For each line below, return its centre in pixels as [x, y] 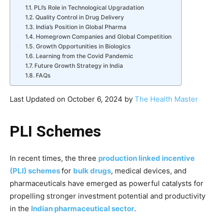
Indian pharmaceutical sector [83, 209]
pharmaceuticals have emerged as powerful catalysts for [107, 183]
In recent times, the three [54, 158]
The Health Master [166, 99]
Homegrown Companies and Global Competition [103, 37]
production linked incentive [147, 158]
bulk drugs [92, 171]
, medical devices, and [149, 171]
